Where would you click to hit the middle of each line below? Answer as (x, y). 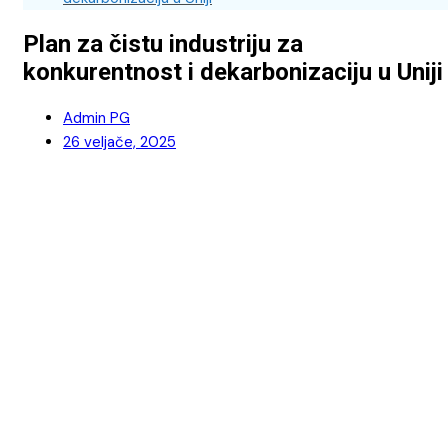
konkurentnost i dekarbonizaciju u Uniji (233, 71)
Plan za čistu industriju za (163, 43)
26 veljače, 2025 (119, 141)
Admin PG (96, 117)
